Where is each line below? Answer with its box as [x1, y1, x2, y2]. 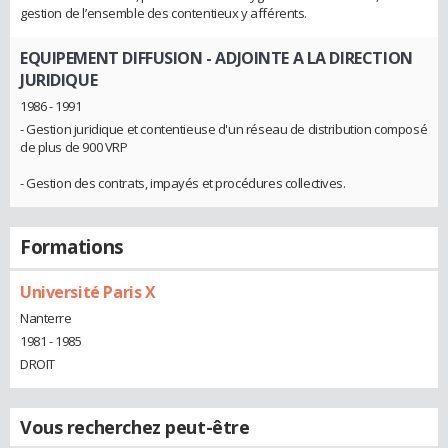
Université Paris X [20, 280, 156, 303]
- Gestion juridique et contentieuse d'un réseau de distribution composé [20, 119, 428, 138]
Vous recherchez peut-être [20, 414, 250, 439]
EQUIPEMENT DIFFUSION [20, 47, 203, 70]
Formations [20, 233, 124, 260]
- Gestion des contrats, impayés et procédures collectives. [20, 173, 346, 192]
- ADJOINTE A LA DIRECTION [202, 47, 413, 70]
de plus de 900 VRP [20, 137, 128, 156]
